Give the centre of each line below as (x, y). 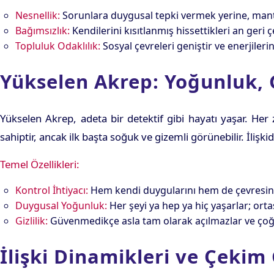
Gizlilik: (31, 221)
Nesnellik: (38, 16)
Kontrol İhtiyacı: (52, 191)
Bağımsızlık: (43, 31)
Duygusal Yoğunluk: (61, 206)
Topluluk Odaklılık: (58, 46)
